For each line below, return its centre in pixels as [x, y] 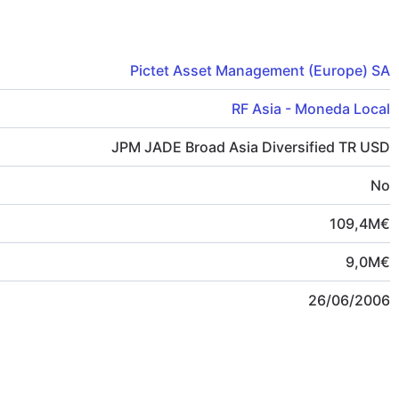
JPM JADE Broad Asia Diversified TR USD [251, 147]
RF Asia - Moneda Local [311, 108]
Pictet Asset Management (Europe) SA [260, 70]
